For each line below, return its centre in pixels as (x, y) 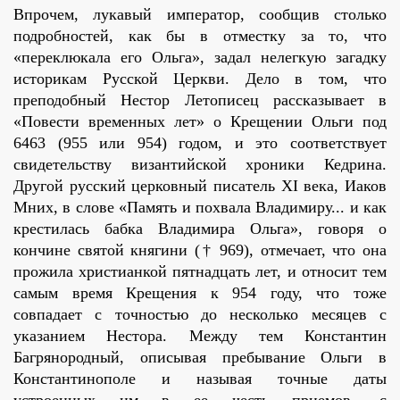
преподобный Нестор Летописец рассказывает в (200, 100)
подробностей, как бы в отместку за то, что (200, 36)
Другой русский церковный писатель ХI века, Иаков (200, 186)
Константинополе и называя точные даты (200, 379)
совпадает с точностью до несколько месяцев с (200, 315)
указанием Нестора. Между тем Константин (200, 336)
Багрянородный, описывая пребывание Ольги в (200, 358)
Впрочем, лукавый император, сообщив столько (200, 15)
